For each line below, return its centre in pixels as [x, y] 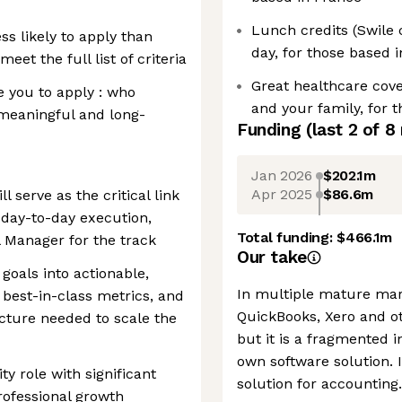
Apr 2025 [282, 194]
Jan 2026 [282, 175]
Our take [272, 257]
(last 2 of [345, 130]
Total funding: [287, 237]
